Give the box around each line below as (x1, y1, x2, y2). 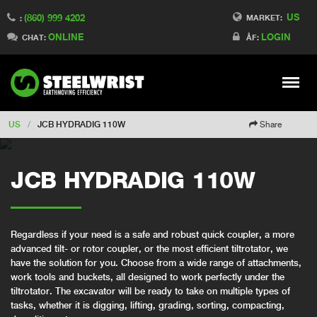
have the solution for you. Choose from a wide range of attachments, (11, 258, 301, 269)
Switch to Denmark (63, 32, 134, 41)
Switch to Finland (63, 12, 129, 21)
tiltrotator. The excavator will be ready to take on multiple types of (11, 286, 290, 297)
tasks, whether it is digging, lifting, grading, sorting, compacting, (11, 300, 284, 311)
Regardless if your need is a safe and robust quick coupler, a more (11, 229, 294, 241)
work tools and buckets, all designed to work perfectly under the (11, 272, 284, 283)
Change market (63, 91, 120, 100)
